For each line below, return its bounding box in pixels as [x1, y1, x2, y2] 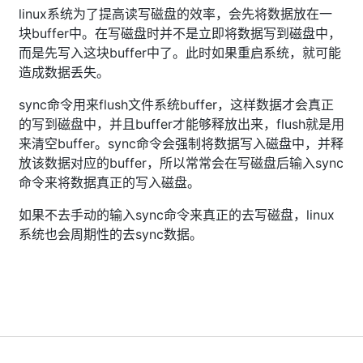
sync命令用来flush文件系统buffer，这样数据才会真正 [19, 96, 334, 113]
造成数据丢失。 [19, 63, 109, 80]
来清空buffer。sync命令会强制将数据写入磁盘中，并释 [19, 135, 344, 152]
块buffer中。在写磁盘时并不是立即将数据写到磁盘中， [19, 24, 341, 41]
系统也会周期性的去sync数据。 [19, 225, 203, 242]
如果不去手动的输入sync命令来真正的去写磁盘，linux [19, 206, 335, 223]
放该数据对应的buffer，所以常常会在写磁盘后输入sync [19, 154, 344, 171]
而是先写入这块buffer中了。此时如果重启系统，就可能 [19, 44, 341, 61]
